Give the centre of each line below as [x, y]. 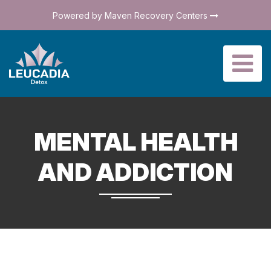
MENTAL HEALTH [135, 142]
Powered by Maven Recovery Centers [130, 15]
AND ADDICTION [135, 172]
